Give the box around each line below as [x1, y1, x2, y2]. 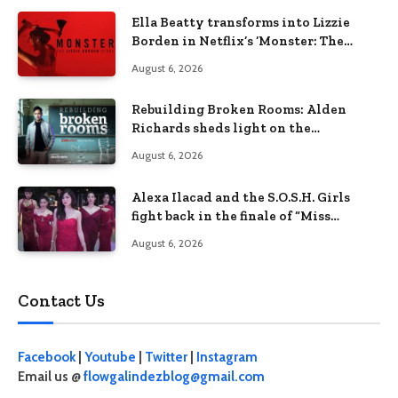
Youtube [84, 349, 136, 365]
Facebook [18, 349, 76, 365]
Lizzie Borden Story [131, 52, 259, 68]
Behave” [131, 226, 185, 243]
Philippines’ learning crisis [131, 139, 310, 155]
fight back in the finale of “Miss [131, 207, 330, 224]
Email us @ [18, 369, 84, 385]
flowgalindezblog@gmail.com [84, 369, 265, 385]
